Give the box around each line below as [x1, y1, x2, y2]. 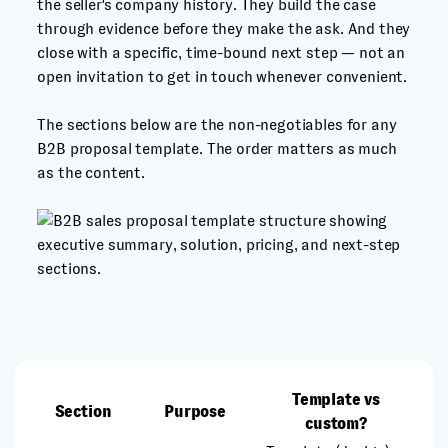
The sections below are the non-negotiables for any [37, 116, 397, 133]
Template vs [291, 391, 381, 408]
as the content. [37, 164, 146, 181]
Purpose [164, 403, 226, 420]
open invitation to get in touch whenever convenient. [37, 68, 408, 85]
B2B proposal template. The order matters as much [37, 140, 397, 157]
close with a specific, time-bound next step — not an [37, 44, 406, 61]
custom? [305, 415, 367, 432]
